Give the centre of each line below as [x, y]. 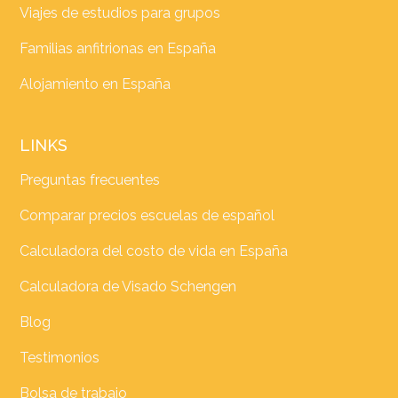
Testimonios [60, 358]
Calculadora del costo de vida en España [154, 251]
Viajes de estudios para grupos [120, 13]
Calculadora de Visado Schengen [128, 287]
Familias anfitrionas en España [118, 49]
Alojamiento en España [96, 84]
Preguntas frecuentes [90, 180]
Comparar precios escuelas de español [147, 216]
